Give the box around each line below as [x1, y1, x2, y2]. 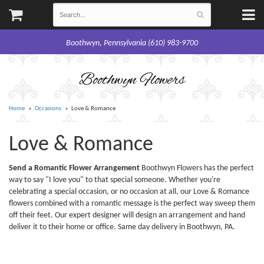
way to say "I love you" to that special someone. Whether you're [9, 176, 220, 184]
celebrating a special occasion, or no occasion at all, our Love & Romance [9, 187, 249, 196]
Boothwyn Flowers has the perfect [140, 164, 254, 173]
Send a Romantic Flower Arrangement [9, 164, 140, 173]
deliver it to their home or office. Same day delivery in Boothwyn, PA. [9, 223, 235, 232]
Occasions [35, 105, 62, 112]
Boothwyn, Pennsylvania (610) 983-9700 [66, 39, 198, 48]
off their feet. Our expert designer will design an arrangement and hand [9, 211, 245, 220]
